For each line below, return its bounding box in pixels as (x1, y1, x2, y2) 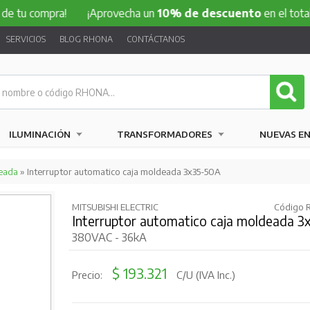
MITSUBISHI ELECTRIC (71, 201, 158, 212)
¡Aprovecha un (44, 6, 115, 20)
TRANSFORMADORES (117, 129, 213, 140)
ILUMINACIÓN (8, 129, 71, 140)
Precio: (71, 268, 105, 281)
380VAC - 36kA (71, 230, 147, 244)
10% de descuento (114, 6, 219, 20)
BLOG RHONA (59, 34, 113, 44)
